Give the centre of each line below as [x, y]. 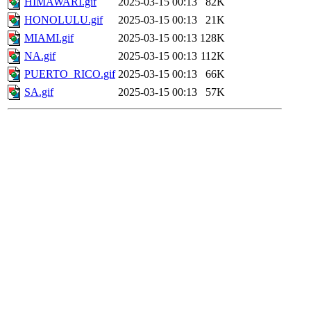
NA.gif [40, 56]
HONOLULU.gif [64, 20]
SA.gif [39, 92]
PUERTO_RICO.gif [70, 74]
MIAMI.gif [49, 38]
